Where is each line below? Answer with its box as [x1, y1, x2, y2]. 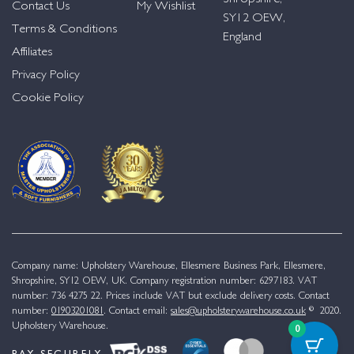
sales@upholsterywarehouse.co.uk [171, 306, 306, 316]
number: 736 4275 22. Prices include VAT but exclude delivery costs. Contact [12, 291, 330, 301]
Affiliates [12, 46, 52, 58]
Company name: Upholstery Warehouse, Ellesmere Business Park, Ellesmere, [12, 261, 326, 271]
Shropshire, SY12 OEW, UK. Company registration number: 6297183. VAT [12, 276, 317, 286]
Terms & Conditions [12, 24, 117, 36]
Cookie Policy [12, 92, 84, 104]
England [223, 31, 262, 43]
